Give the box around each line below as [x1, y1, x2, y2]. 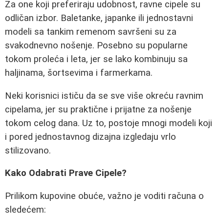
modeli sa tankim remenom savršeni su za [5, 26, 176, 37]
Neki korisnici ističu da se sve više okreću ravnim [5, 90, 203, 101]
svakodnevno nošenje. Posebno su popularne [5, 40, 188, 51]
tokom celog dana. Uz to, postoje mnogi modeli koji [5, 117, 212, 129]
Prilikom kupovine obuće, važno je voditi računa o [5, 190, 204, 201]
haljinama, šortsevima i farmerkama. [5, 67, 153, 78]
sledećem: [5, 204, 46, 215]
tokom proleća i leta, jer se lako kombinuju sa [5, 53, 188, 65]
